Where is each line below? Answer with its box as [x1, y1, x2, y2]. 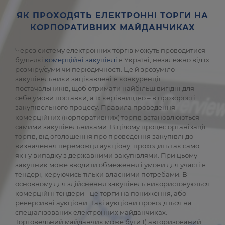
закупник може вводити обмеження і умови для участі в [15, 160, 206, 169]
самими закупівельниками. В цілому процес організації [15, 122, 206, 131]
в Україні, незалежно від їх [117, 55, 209, 64]
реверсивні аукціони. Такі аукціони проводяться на [15, 198, 192, 207]
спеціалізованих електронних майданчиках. [15, 208, 167, 216]
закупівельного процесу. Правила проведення [15, 103, 175, 111]
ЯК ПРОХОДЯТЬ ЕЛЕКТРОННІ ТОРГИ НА [17, 10, 208, 20]
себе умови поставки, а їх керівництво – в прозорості [15, 93, 195, 102]
